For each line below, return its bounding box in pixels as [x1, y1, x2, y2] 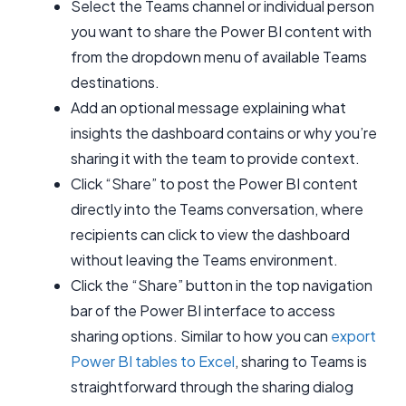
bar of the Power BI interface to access [71, 301, 335, 321]
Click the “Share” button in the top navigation [71, 275, 372, 295]
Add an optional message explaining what [71, 98, 346, 118]
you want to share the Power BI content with [71, 22, 372, 42]
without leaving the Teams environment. [71, 250, 338, 270]
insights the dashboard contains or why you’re [71, 123, 377, 143]
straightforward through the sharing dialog [71, 377, 353, 397]
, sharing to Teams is [235, 352, 367, 372]
